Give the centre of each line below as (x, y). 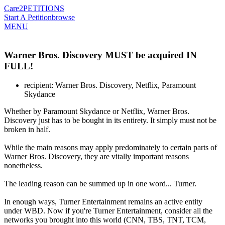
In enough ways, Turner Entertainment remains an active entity (103, 202)
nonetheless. (23, 166)
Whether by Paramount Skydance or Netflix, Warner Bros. (97, 111)
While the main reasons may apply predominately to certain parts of (110, 148)
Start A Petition (28, 17)
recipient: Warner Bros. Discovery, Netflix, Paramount (110, 85)
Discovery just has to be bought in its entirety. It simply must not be (110, 121)
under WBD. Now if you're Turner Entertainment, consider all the (108, 211)
